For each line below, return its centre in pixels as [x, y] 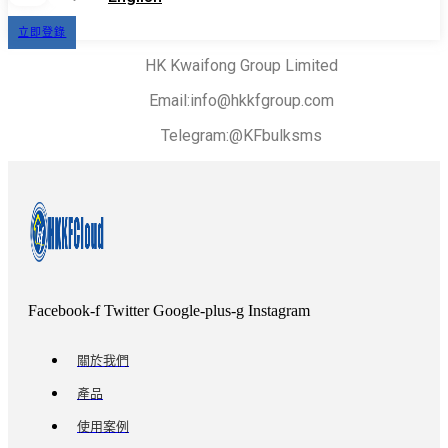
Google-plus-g [198, 310]
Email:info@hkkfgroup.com [241, 100]
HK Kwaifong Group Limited [241, 65]
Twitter [126, 310]
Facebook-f [64, 310]
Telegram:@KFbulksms [241, 135]
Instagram [279, 310]
